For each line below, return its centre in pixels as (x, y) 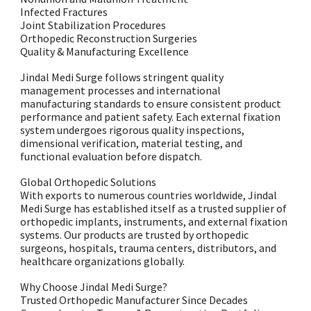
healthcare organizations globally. (103, 261)
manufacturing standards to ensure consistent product (151, 103)
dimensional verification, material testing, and (132, 143)
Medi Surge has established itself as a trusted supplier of (154, 208)
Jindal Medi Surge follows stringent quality (122, 77)
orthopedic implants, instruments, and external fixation (154, 221)
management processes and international (121, 90)
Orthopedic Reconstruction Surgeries (109, 38)
